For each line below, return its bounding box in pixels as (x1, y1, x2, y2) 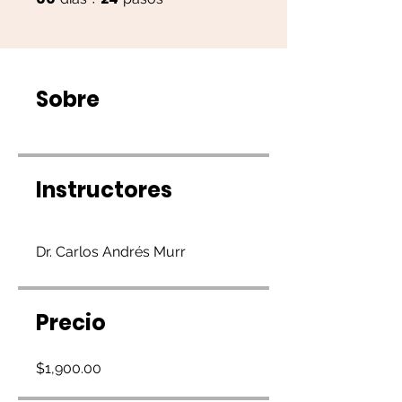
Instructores (36, 175, 172, 205)
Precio (36, 308, 106, 338)
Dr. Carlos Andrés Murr (36, 243, 186, 261)
